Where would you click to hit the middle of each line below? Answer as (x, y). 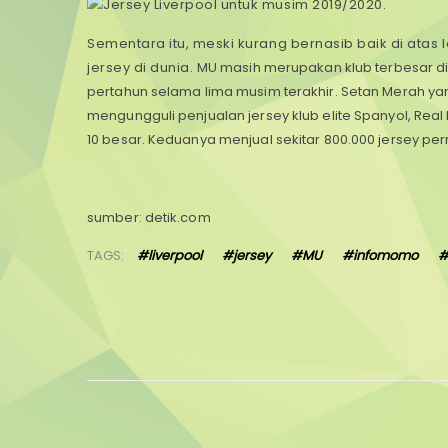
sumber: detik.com (149, 218)
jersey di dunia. (142, 68)
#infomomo (380, 256)
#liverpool (169, 256)
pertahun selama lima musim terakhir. (214, 92)
